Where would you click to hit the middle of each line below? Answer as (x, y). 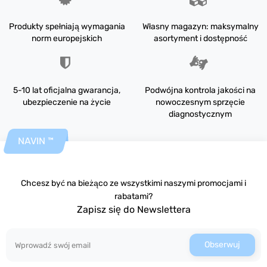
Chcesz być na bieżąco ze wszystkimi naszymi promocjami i (133, 183)
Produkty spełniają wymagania (67, 27)
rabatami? (133, 196)
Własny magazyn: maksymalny (200, 27)
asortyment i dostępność (200, 38)
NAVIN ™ (36, 141)
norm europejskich (67, 38)
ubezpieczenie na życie (67, 102)
